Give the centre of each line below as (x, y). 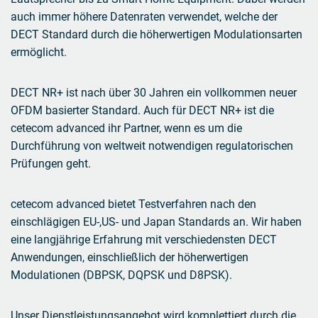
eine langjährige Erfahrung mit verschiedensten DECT (144, 240)
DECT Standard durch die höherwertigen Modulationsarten (157, 35)
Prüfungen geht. (51, 164)
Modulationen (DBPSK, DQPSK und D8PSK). (121, 275)
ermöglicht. (39, 53)
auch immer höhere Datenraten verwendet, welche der (144, 17)
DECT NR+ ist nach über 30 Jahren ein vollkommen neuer (154, 93)
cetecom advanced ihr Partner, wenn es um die (126, 128)
